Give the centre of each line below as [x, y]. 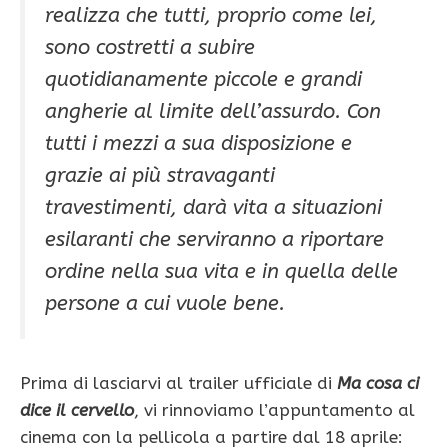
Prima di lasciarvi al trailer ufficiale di [178, 382]
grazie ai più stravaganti [160, 175]
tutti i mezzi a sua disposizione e [198, 143]
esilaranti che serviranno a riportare [214, 239]
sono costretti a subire [150, 47]
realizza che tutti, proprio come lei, [211, 15]
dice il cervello [77, 409]
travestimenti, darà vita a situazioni [213, 207]
